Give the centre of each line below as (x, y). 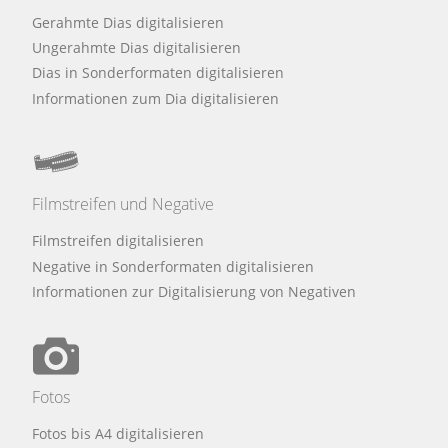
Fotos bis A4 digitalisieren (118, 434)
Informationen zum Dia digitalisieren (155, 98)
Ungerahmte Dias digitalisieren (136, 48)
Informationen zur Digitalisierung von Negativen (194, 291)
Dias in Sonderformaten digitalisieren (158, 73)
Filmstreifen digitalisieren (118, 241)
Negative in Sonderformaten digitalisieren (173, 266)
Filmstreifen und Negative (123, 203)
